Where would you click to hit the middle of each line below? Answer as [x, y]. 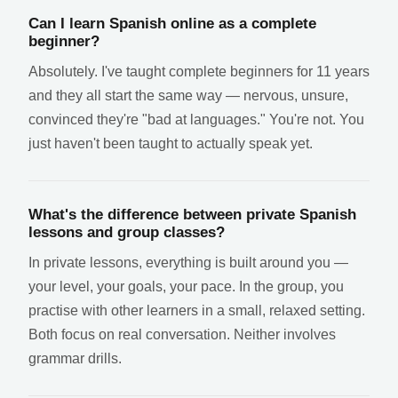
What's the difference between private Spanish [192, 214]
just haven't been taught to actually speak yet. [171, 143]
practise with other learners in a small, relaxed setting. [197, 310]
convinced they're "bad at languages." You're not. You [196, 119]
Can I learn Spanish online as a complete [172, 23]
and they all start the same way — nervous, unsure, [188, 95]
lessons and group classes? [127, 232]
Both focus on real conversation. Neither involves [182, 334]
